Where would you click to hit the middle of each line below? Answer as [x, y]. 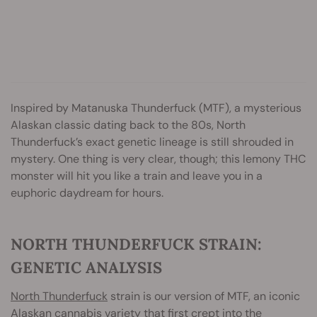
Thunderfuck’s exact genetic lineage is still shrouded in [152, 142]
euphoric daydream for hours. [87, 192]
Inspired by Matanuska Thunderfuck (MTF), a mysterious [156, 108]
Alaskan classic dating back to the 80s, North [128, 125]
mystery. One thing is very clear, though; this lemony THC [158, 158]
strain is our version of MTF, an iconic [204, 296]
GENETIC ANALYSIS [86, 267]
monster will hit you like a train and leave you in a [137, 175]
